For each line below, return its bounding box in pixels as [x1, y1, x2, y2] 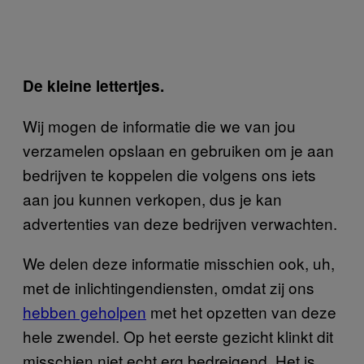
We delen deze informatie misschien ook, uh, [23, 251, 335, 274]
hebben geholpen [23, 300, 146, 323]
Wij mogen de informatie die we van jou [23, 114, 296, 136]
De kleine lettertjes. [23, 74, 164, 97]
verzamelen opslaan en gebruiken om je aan [23, 138, 334, 161]
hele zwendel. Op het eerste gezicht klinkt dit [23, 324, 333, 347]
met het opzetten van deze [146, 300, 336, 323]
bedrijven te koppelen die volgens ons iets [23, 162, 316, 185]
